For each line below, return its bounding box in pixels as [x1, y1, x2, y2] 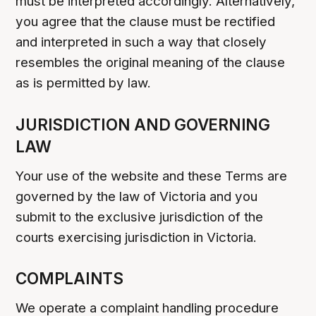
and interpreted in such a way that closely [16, 34, 267, 51]
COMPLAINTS [16, 268, 123, 288]
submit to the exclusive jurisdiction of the [16, 208, 264, 225]
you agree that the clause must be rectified [16, 13, 276, 30]
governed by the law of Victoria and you [16, 188, 258, 205]
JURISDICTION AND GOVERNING [16, 114, 270, 134]
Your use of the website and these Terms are [16, 167, 288, 184]
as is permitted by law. [16, 75, 152, 92]
